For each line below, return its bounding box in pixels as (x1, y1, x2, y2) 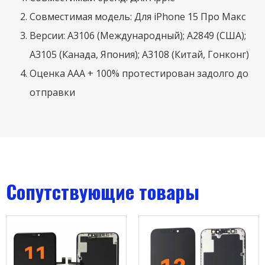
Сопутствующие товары (6, 177, 199, 205)
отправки (30, 85, 75, 99)
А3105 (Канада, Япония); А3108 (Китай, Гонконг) (30, 47, 249, 61)
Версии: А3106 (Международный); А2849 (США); (30, 28, 246, 42)
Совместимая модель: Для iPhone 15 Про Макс (30, 9, 245, 23)
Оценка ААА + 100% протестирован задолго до (30, 66, 248, 80)
